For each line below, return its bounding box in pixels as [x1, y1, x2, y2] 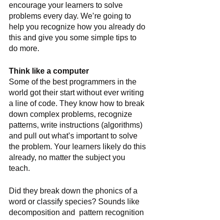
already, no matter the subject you [9, 153, 127, 162]
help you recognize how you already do [9, 23, 147, 31]
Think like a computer [9, 67, 89, 75]
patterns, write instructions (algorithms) [9, 121, 144, 129]
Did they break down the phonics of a [9, 187, 139, 195]
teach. [9, 164, 32, 172]
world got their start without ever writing [9, 88, 146, 97]
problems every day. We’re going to [9, 12, 133, 20]
